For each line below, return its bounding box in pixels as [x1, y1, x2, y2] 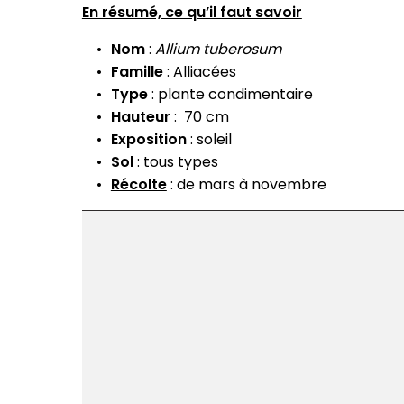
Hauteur [110, 106, 170, 128]
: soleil [186, 129, 232, 151]
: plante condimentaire [147, 84, 313, 106]
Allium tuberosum [154, 39, 281, 60]
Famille [110, 61, 163, 83]
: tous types [133, 151, 218, 173]
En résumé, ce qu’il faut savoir [81, 2, 302, 23]
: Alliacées [162, 61, 236, 83]
